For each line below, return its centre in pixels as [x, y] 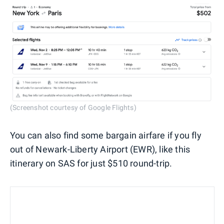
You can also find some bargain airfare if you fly [106, 135]
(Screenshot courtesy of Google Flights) [73, 107]
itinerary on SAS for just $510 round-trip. [91, 163]
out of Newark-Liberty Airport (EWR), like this [100, 149]
